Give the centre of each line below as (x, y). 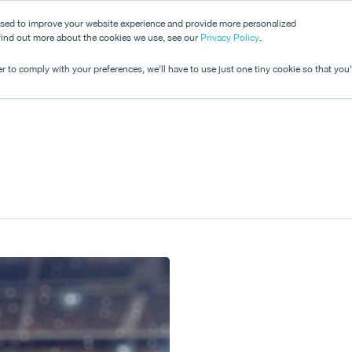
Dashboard (214, 39)
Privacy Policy (230, 38)
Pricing (304, 39)
